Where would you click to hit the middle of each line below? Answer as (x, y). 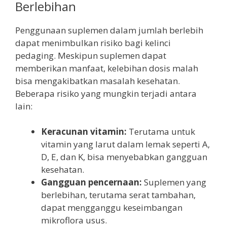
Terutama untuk (161, 132)
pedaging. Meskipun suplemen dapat (91, 55)
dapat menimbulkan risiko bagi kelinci (93, 43)
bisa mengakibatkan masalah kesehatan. (98, 81)
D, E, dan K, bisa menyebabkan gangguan (124, 157)
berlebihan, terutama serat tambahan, (118, 195)
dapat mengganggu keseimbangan (112, 208)
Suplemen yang (174, 182)
